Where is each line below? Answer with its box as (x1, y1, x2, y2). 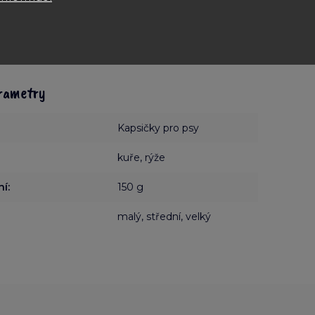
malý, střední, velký (117, 210, 211, 223)
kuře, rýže (117, 150, 165, 164)
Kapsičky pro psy (117, 121, 199, 134)
